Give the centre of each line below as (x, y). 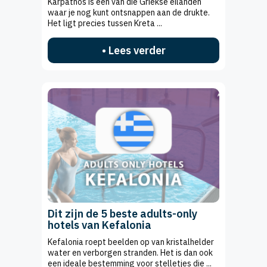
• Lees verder (133, 51)
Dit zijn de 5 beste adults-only (122, 214)
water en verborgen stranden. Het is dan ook (130, 253)
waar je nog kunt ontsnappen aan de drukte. (129, 13)
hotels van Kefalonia (100, 225)
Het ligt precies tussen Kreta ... (105, 24)
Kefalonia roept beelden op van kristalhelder (131, 242)
